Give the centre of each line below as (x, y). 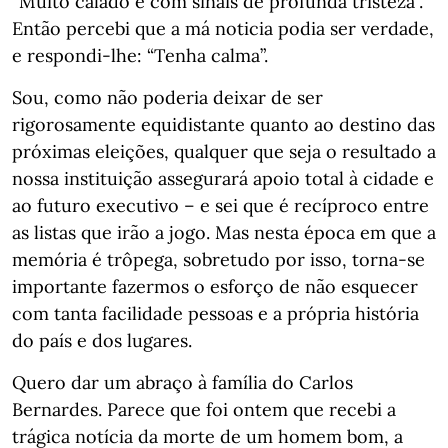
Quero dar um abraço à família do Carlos (182, 382)
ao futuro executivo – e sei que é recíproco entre (220, 205)
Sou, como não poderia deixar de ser (167, 97)
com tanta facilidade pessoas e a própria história (215, 313)
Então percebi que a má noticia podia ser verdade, (223, 28)
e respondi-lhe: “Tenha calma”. (140, 55)
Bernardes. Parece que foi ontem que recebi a (204, 409)
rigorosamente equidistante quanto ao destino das (223, 124)
